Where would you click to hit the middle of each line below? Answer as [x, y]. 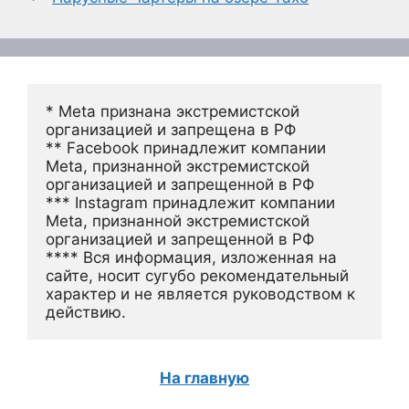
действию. [86, 312]
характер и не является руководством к [200, 294]
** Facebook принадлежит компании [186, 147]
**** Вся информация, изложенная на [191, 257]
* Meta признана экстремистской [173, 111]
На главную [204, 378]
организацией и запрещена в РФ [171, 129]
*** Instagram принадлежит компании [190, 202]
